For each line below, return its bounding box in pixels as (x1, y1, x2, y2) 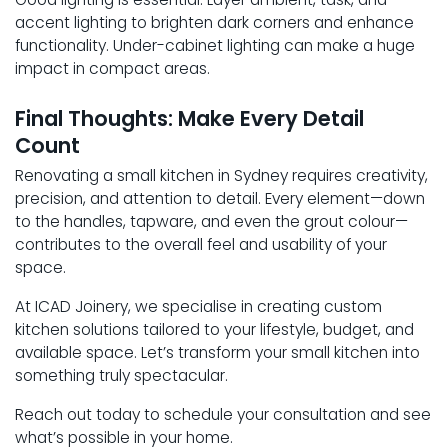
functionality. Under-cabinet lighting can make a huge (15, 34, 415, 56)
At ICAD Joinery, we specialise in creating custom (15, 295, 382, 317)
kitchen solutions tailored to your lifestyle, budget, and (15, 318, 414, 340)
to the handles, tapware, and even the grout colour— (15, 210, 408, 232)
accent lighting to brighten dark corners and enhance (15, 11, 414, 33)
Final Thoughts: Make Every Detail (15, 103, 364, 133)
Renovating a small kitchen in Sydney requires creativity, (15, 164, 428, 186)
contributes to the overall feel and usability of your (15, 233, 387, 255)
